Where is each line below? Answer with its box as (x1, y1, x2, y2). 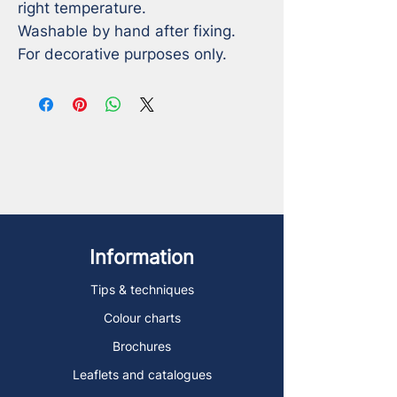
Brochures (113, 338, 171, 354)
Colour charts (103, 309, 181, 325)
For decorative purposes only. (18, 44, 227, 63)
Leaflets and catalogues (72, 366, 212, 382)
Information (90, 245, 194, 269)
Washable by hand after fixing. (18, 21, 236, 40)
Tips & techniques (90, 281, 194, 297)
